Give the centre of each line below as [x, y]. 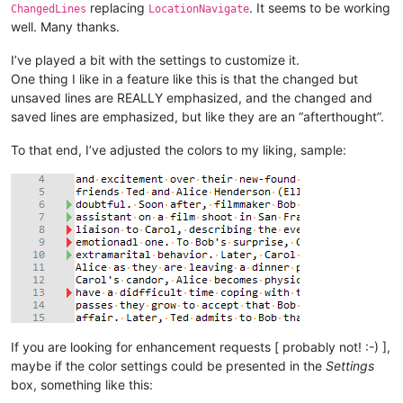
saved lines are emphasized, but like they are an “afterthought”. [197, 116]
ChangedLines [49, 9]
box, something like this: [82, 384]
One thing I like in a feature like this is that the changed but [184, 78]
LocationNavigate [199, 9]
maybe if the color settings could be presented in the [168, 365]
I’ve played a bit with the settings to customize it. [155, 59]
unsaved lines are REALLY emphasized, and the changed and [192, 97]
